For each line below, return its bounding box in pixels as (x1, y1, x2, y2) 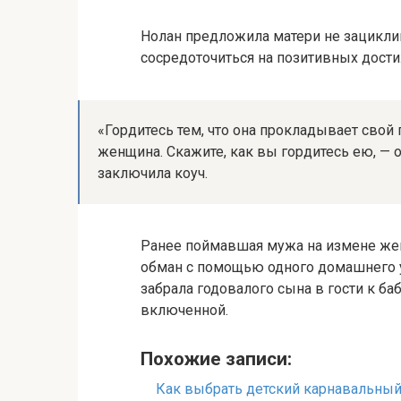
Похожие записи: (141, 348, 292, 371)
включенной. (141, 302, 228, 319)
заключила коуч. (98, 165, 208, 182)
